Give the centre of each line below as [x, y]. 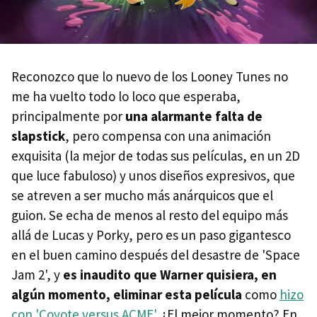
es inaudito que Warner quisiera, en [170, 274]
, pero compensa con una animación [168, 136]
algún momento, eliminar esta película [127, 294]
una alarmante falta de [194, 116]
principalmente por [68, 116]
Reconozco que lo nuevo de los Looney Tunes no [150, 76]
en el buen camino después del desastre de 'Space [156, 254]
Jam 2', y [37, 274]
